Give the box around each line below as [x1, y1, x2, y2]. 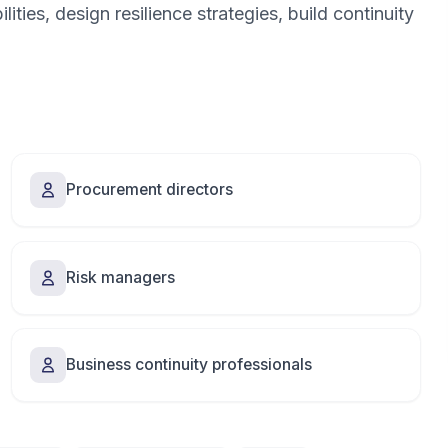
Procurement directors [66, 180, 234, 199]
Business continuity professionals [66, 355, 313, 374]
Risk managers [66, 267, 176, 287]
